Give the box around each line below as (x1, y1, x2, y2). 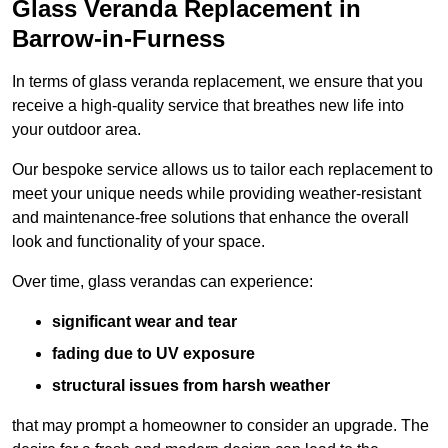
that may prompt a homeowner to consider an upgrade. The (12, 417, 429, 435)
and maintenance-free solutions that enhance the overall (12, 209, 409, 227)
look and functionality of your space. (12, 233, 265, 251)
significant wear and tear (52, 313, 237, 331)
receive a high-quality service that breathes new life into (12, 97, 404, 115)
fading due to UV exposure (52, 345, 255, 363)
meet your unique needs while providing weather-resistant (12, 185, 421, 203)
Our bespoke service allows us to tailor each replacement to (12, 161, 433, 179)
